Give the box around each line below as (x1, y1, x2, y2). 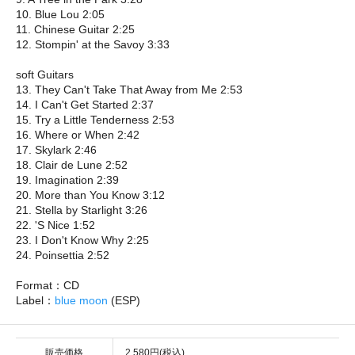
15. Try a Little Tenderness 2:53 (16, 113, 174, 126)
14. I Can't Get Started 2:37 (16, 97, 154, 111)
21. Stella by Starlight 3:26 (16, 203, 147, 216)
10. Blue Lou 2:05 (16, 7, 105, 21)
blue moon (55, 293, 108, 307)
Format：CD (16, 278, 79, 292)
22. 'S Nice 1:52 (16, 218, 95, 231)
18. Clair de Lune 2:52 (16, 158, 128, 171)
